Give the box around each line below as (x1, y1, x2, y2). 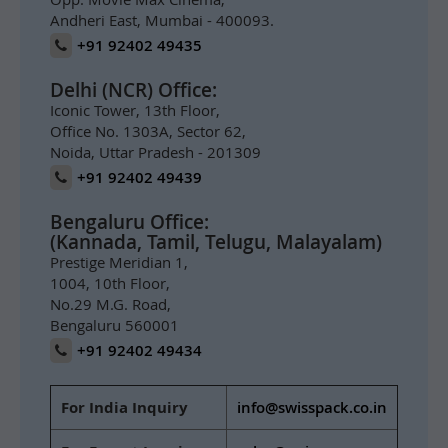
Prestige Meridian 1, (50, 251, 188, 272)
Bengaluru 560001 (50, 314, 179, 335)
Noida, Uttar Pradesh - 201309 (50, 141, 261, 162)
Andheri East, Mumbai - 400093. (50, 9, 274, 30)
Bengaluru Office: (50, 208, 209, 235)
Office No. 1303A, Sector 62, (50, 120, 246, 141)
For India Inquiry (61, 396, 188, 418)
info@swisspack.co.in (237, 396, 387, 418)
